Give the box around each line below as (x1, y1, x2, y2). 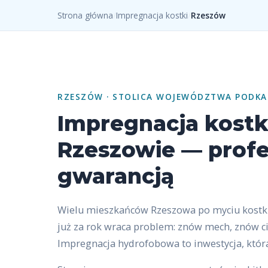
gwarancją (57, 163, 174, 189)
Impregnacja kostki (116, 10, 188, 21)
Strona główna (57, 10, 113, 21)
